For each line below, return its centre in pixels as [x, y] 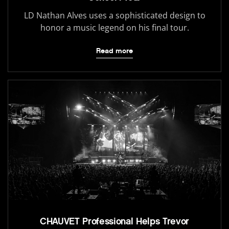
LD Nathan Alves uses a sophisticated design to [114, 15]
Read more [114, 51]
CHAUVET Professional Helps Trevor [114, 221]
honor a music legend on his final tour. [114, 27]
